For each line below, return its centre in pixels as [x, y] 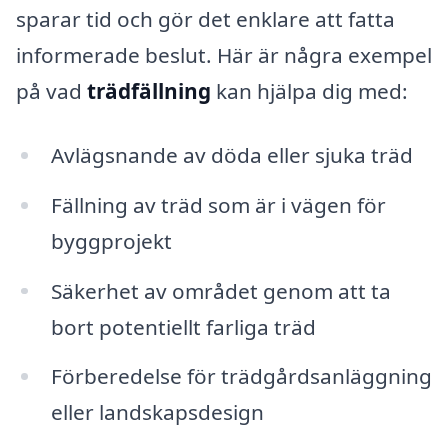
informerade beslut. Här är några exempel [224, 55]
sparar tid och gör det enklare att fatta [205, 19]
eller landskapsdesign [157, 412]
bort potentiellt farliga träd [183, 326]
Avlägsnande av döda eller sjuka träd [231, 154]
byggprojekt [111, 240]
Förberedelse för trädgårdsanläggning [241, 376]
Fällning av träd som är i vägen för [218, 204]
